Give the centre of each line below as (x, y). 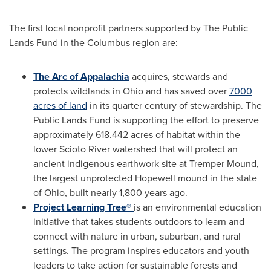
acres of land (60, 106)
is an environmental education (198, 207)
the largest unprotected (84, 178)
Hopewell (155, 178)
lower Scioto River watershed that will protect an (135, 149)
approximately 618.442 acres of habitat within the (137, 135)
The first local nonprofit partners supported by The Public (129, 28)
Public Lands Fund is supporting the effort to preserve (146, 120)
